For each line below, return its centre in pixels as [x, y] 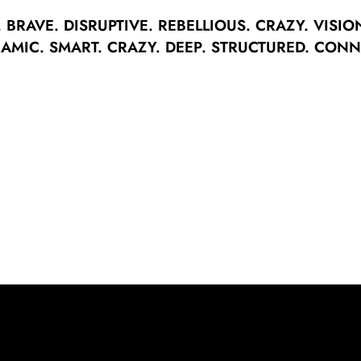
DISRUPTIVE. [111, 25]
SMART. [78, 47]
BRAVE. [35, 25]
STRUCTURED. [263, 47]
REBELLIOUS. [207, 25]
